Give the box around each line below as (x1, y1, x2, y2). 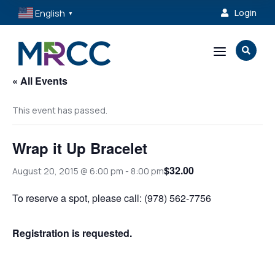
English (35, 6, 66, 20)
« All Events (12, 74, 68, 88)
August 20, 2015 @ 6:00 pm (12, 165, 123, 177)
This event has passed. (12, 104, 107, 116)
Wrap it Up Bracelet (12, 137, 147, 158)
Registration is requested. (12, 226, 132, 240)
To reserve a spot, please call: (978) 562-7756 (12, 191, 211, 205)
